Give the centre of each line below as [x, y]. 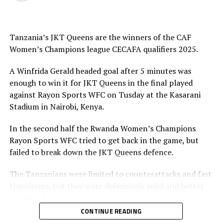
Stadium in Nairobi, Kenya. [56, 107]
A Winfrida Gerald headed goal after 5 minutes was [100, 71]
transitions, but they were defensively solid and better [106, 186]
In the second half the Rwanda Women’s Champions [102, 128]
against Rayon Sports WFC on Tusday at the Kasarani [105, 95]
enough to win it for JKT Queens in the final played [101, 83]
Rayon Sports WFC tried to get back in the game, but [104, 140]
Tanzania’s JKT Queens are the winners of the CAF [100, 37]
